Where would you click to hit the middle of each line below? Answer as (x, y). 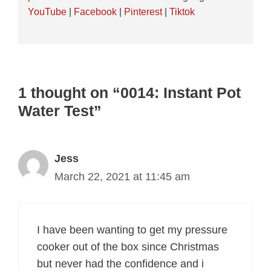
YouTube (47, 12)
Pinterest (143, 12)
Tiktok (182, 12)
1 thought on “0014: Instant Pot (129, 93)
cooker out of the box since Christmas (128, 247)
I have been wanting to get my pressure (132, 230)
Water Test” (60, 111)
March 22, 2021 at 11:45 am (122, 177)
